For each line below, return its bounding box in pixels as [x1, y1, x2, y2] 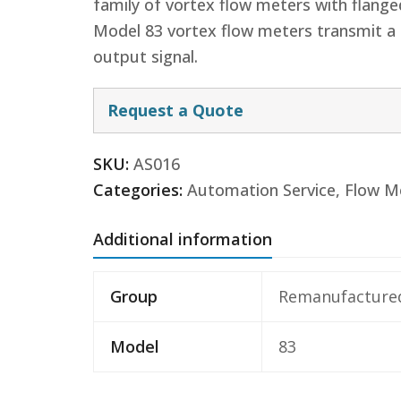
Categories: [93, 179, 183, 200]
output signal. [93, 46, 198, 67]
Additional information [93, 228, 272, 250]
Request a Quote [107, 99, 243, 121]
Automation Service [187, 179, 336, 200]
